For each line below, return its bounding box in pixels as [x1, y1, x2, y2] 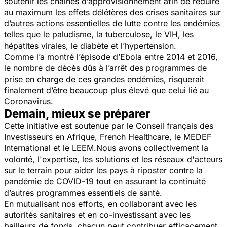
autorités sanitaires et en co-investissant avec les [4, 209, 191, 220]
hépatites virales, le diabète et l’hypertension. [4, 40, 176, 51]
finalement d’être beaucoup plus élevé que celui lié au [4, 85, 209, 95]
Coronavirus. [4, 96, 53, 106]
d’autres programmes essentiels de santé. [4, 187, 162, 198]
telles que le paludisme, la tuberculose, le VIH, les [4, 29, 194, 40]
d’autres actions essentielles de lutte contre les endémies [4, 18, 220, 28]
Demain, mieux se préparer [4, 106, 150, 120]
